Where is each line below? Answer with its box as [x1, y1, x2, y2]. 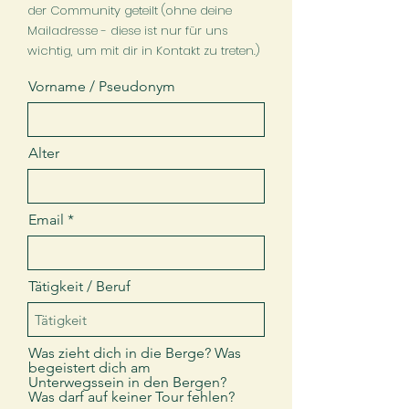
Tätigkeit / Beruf [28, 278, 131, 295]
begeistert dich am [28, 359, 151, 376]
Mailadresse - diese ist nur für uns [27, 22, 228, 39]
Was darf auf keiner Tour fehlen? [28, 388, 235, 405]
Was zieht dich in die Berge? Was [28, 344, 241, 362]
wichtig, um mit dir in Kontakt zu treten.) [27, 42, 260, 59]
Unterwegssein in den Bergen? [28, 373, 226, 391]
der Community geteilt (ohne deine [27, 2, 232, 19]
